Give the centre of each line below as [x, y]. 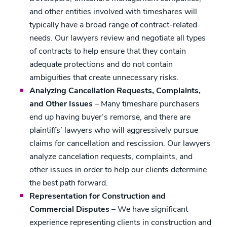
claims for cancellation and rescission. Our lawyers [120, 143]
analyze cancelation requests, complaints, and [111, 157]
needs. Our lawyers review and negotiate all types [118, 38]
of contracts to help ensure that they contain [108, 51]
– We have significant [149, 209]
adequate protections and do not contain [101, 64]
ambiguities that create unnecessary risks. [104, 78]
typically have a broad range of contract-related [113, 25]
